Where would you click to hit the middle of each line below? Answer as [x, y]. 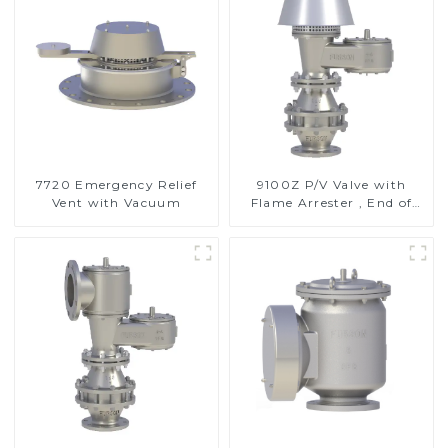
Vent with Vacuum [116, 203]
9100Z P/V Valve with [331, 185]
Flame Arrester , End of [331, 203]
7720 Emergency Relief [116, 185]
